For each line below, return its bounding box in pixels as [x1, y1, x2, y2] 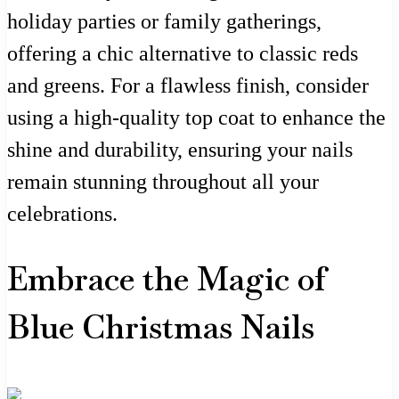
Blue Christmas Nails [7, 306, 314, 349]
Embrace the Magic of [7, 258, 327, 301]
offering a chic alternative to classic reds [7, 41, 358, 65]
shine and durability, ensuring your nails [7, 137, 353, 161]
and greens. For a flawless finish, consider [7, 73, 369, 97]
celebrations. [7, 201, 118, 225]
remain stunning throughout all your [7, 169, 319, 193]
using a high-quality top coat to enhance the [7, 105, 386, 129]
